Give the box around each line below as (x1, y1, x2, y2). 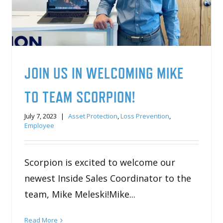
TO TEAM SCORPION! (24, 88, 136, 107)
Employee (24, 121, 55, 130)
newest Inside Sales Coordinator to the (24, 172, 192, 185)
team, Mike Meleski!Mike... (24, 188, 136, 201)
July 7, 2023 (24, 111, 57, 121)
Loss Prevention (120, 111, 170, 121)
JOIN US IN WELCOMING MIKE (24, 64, 184, 83)
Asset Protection (68, 111, 118, 121)
